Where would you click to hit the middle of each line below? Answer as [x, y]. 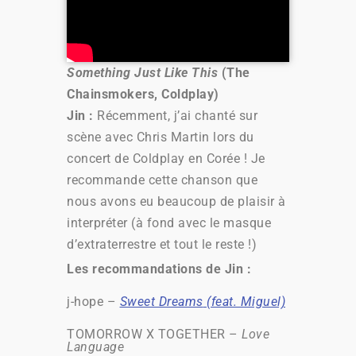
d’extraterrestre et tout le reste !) [162, 244]
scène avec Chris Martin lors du [161, 137]
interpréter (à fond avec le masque [169, 222]
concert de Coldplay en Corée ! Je [166, 158]
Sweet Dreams [161, 301]
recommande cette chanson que [162, 180]
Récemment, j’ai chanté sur [177, 115]
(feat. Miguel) [244, 301]
